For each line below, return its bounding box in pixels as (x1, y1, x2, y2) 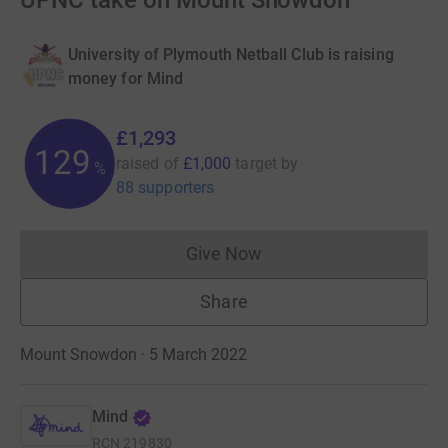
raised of (116, 153, 179, 173)
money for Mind (68, 68, 184, 88)
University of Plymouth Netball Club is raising (68, 44, 394, 64)
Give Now (185, 242, 263, 264)
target (235, 153, 277, 173)
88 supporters (116, 177, 215, 197)
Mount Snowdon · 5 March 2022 (20, 344, 247, 364)
